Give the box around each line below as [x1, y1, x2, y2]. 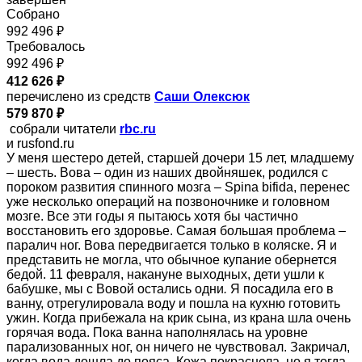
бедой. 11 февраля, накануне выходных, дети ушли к [6, 267, 324, 281]
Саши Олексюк [154, 89, 250, 103]
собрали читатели [6, 121, 120, 136]
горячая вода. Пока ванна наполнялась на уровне [6, 325, 308, 339]
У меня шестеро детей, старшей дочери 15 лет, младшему [6, 150, 354, 165]
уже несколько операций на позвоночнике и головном [6, 194, 330, 208]
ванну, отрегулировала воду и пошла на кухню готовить [6, 296, 340, 310]
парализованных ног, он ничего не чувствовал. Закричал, [6, 339, 350, 354]
